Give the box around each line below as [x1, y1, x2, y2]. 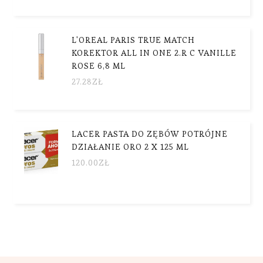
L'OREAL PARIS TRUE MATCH [72, 34, 195, 45]
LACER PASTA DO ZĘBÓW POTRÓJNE [72, 128, 228, 139]
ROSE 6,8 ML [72, 60, 126, 71]
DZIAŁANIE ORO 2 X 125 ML [72, 141, 190, 152]
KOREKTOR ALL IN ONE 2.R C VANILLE [72, 47, 237, 58]
